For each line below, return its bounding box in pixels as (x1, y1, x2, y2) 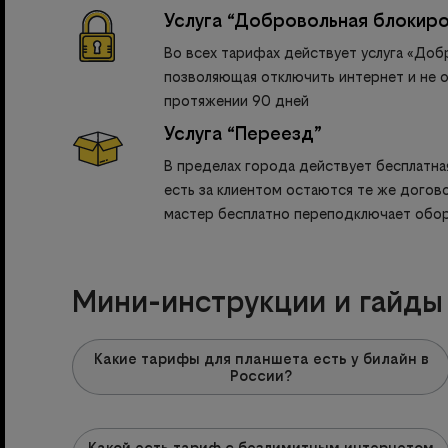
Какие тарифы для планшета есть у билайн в (93, 349, 429, 367)
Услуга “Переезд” (164, 122, 322, 144)
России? (230, 366, 292, 384)
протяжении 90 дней (164, 91, 309, 109)
